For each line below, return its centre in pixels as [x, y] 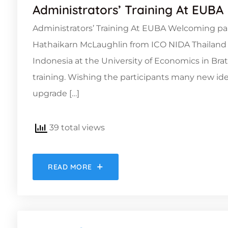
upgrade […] [56, 93]
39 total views [76, 127]
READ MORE [70, 167]
